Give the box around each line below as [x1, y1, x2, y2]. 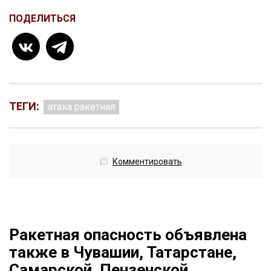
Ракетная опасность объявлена [9, 226, 247, 244]
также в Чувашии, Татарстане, [9, 243, 237, 262]
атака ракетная [48, 101, 115, 113]
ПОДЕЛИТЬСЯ [9, 13, 76, 25]
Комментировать [112, 157, 182, 167]
